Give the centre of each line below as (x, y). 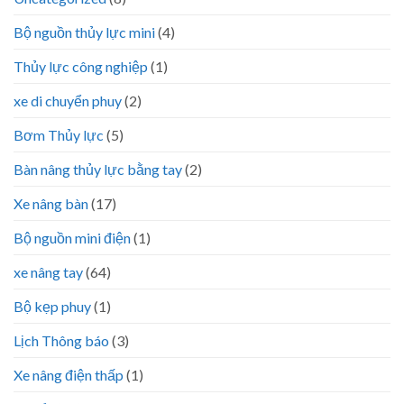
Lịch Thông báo (61, 341)
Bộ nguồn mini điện (72, 238)
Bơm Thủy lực (59, 135)
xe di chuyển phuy (68, 101)
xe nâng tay (48, 272)
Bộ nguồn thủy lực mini (84, 32)
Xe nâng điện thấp (69, 375)
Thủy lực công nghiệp (81, 67)
